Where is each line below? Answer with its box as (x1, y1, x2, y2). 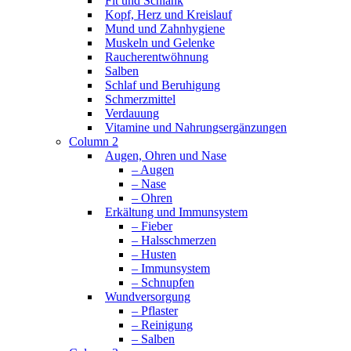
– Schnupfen (132, 276, 194, 289)
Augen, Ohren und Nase (105, 149, 226, 162)
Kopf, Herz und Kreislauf (105, 8, 232, 21)
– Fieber (132, 219, 172, 233)
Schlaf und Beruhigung (105, 78, 220, 92)
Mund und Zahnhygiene (105, 22, 225, 35)
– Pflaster (132, 304, 178, 317)
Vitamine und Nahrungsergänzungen (105, 121, 287, 134)
